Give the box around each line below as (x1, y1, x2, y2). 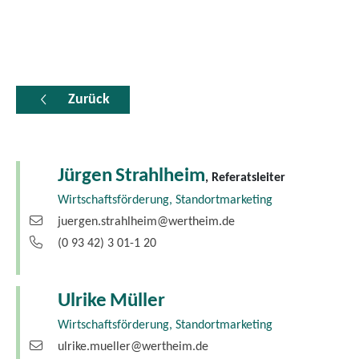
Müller (109, 290, 165, 311)
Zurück (68, 92, 110, 107)
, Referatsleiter (204, 171, 285, 185)
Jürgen (57, 166, 112, 187)
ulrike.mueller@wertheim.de (57, 340, 208, 353)
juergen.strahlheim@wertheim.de (57, 216, 235, 229)
